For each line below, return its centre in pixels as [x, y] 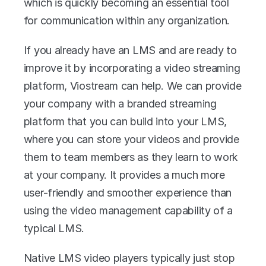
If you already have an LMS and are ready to [130, 50]
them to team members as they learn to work [131, 157]
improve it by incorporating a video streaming [132, 68]
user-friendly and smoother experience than [128, 193]
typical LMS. [54, 228]
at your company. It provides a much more [124, 175]
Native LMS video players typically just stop [129, 258]
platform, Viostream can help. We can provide [132, 86]
